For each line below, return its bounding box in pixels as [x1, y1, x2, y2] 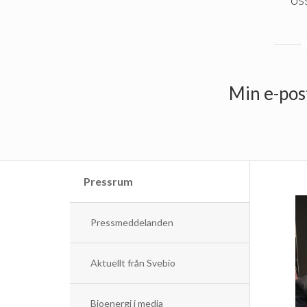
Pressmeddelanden [90, 216, 173, 228]
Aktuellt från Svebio [90, 256, 175, 269]
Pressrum [84, 174, 133, 188]
